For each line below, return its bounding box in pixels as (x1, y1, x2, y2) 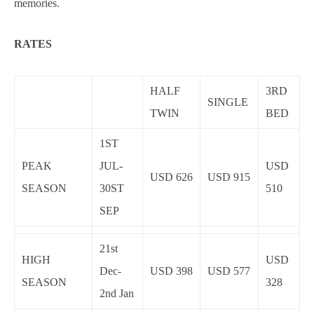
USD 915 (207, 171, 250, 184)
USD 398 (150, 265, 193, 278)
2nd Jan (100, 287, 134, 300)
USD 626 (150, 171, 193, 184)
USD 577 (207, 265, 250, 278)
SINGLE (207, 96, 248, 109)
